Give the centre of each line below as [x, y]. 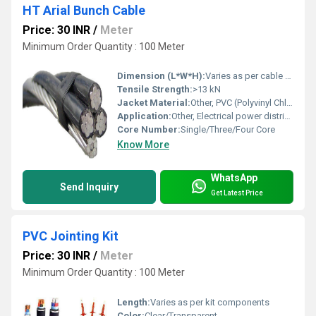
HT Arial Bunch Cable [84, 10]
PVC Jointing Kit [71, 236]
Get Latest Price [237, 193]
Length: [134, 303]
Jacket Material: [154, 103]
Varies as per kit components [210, 303]
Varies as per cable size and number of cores [245, 76]
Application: [144, 116]
